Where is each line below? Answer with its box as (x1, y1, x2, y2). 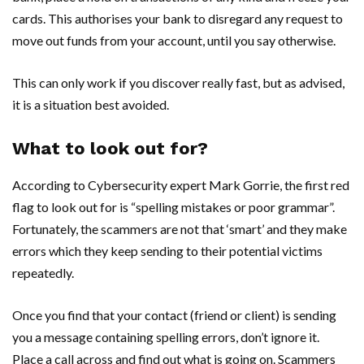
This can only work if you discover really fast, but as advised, (12, 74, 344, 90)
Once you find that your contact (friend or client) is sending (12, 306, 336, 323)
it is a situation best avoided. (12, 96, 169, 112)
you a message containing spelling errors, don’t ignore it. (12, 328, 319, 344)
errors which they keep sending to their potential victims (12, 242, 323, 258)
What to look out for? (12, 137, 208, 158)
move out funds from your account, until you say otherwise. (12, 32, 336, 48)
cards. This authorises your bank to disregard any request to (12, 10, 343, 26)
